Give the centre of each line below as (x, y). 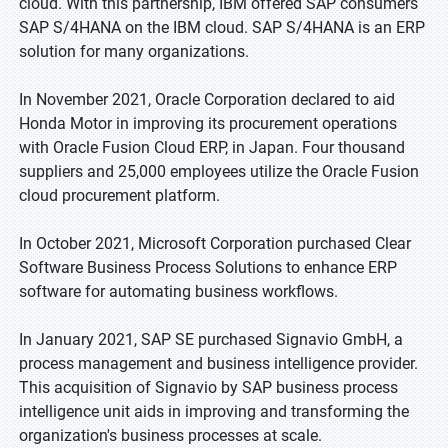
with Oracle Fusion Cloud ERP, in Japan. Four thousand (212, 147)
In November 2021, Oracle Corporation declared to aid (207, 99)
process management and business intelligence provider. (218, 363)
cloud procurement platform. (119, 195)
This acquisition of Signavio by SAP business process (208, 387)
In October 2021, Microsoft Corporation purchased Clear (215, 243)
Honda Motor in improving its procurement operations (208, 123)
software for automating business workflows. (178, 291)
